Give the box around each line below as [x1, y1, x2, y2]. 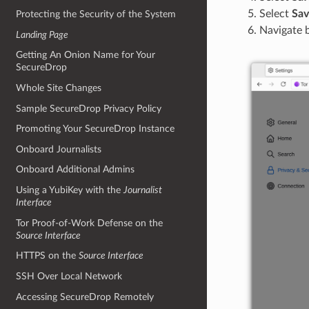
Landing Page [16, 29, 69, 40]
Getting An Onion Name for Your [16, 50, 156, 61]
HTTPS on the [16, 250, 79, 261]
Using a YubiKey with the [16, 185, 124, 196]
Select [259, 8, 292, 20]
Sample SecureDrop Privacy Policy [16, 103, 162, 114]
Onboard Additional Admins [16, 164, 135, 175]
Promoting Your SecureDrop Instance [16, 123, 175, 134]
